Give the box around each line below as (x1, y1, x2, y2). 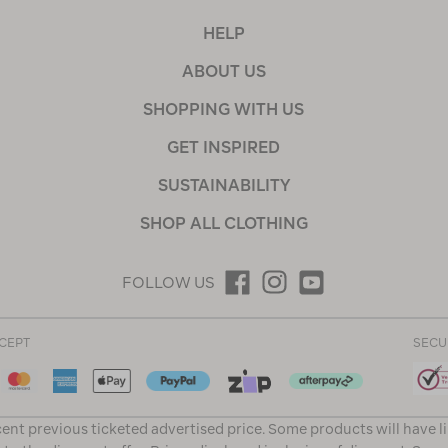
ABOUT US (181, 62, 266, 81)
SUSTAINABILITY (157, 176, 290, 195)
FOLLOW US (122, 273, 216, 291)
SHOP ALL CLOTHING (139, 214, 308, 233)
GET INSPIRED (167, 138, 281, 157)
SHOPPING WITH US (143, 100, 305, 119)
